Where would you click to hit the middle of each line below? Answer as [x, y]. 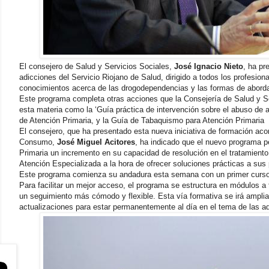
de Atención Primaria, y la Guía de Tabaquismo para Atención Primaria [142, 120]
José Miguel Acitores [96, 142]
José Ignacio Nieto [209, 66]
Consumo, [38, 142]
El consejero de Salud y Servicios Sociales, [97, 66]
